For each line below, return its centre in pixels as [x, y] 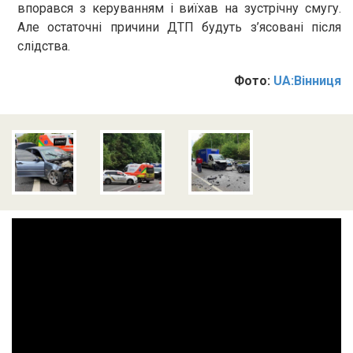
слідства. [44, 46]
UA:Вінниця [307, 81]
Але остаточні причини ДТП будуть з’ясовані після [179, 28]
